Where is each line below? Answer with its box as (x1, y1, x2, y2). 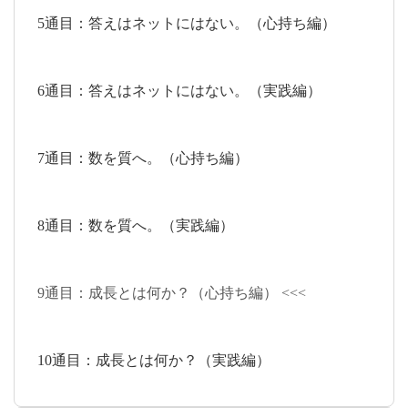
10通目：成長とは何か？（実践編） (37, 352, 270, 368)
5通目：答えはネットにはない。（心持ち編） (37, 15, 336, 31)
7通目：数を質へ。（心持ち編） (37, 150, 249, 166)
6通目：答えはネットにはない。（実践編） (37, 83, 321, 98)
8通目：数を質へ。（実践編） (37, 218, 234, 233)
